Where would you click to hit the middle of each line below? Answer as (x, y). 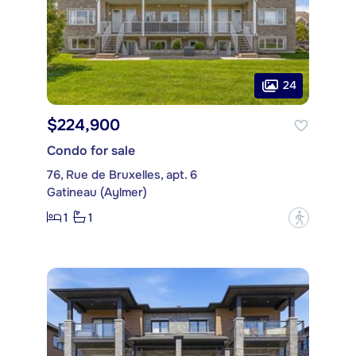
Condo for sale (91, 150)
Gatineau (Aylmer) (97, 192)
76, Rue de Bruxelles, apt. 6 (122, 174)
